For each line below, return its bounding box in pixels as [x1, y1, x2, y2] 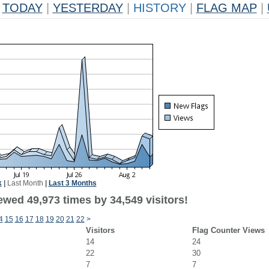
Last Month [7, 179, 43, 187]
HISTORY [129, 1, 190, 14]
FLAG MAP [196, 1, 257, 14]
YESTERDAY [52, 1, 123, 14]
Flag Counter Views [192, 226, 265, 235]
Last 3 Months [48, 179, 97, 187]
